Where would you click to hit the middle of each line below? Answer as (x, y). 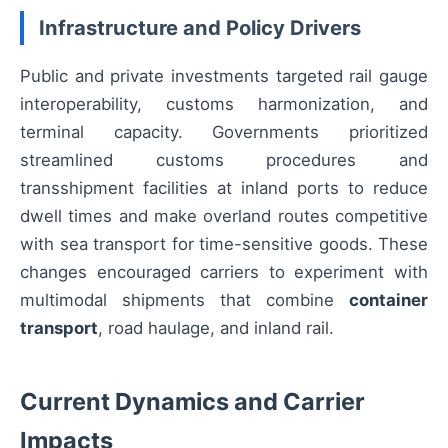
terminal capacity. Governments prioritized (224, 132)
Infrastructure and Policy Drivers (200, 28)
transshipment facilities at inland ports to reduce (224, 188)
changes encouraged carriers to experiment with (224, 272)
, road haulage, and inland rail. (216, 328)
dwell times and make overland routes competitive (224, 216)
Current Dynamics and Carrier (192, 402)
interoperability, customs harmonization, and (224, 104)
